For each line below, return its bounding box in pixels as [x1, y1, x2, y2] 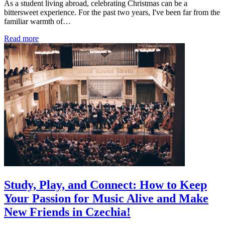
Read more [4, 34, 39, 43]
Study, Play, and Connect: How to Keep [4, 178, 207, 191]
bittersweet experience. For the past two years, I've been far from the [4, 8, 220, 17]
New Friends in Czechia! [4, 205, 131, 218]
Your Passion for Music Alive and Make [4, 191, 208, 205]
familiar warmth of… [4, 17, 71, 26]
